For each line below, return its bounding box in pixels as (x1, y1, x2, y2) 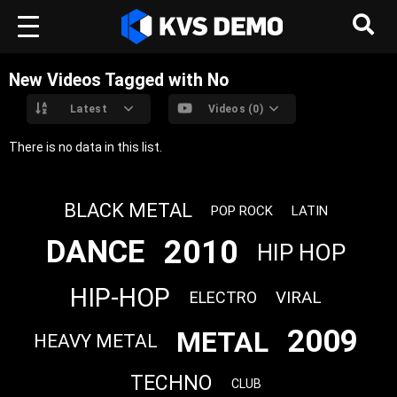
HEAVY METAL (33, 331, 158, 353)
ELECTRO (189, 288, 257, 307)
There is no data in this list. (9, 139, 162, 154)
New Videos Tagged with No (9, 70, 229, 91)
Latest (70, 103, 107, 116)
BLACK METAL (63, 199, 192, 222)
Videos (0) (208, 103, 263, 116)
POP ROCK (211, 203, 273, 220)
